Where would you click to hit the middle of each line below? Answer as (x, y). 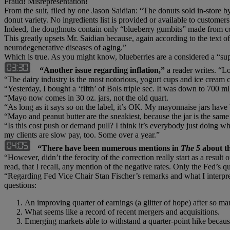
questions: (20, 185)
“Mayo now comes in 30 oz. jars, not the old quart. (86, 98)
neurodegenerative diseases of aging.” (65, 47)
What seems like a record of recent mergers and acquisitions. (122, 212)
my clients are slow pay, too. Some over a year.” (82, 135)
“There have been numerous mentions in (109, 148)
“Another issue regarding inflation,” (102, 70)
